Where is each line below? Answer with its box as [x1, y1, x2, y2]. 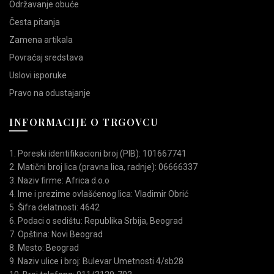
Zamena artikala [9, 35, 73, 45]
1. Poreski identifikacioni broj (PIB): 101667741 [9, 149, 187, 159]
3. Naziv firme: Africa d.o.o [9, 176, 109, 186]
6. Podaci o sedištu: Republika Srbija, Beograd [9, 216, 183, 226]
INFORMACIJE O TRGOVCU [9, 116, 159, 129]
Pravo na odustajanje [9, 88, 91, 98]
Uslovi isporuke [9, 70, 67, 81]
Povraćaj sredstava [9, 53, 83, 63]
